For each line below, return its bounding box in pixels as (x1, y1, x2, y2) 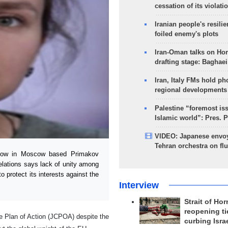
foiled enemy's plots (154, 30, 218, 38)
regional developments (154, 86, 227, 94)
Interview (119, 180, 159, 190)
